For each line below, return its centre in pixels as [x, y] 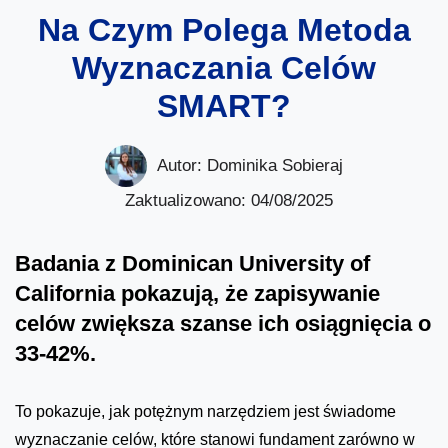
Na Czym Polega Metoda [224, 29]
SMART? [224, 105]
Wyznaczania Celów [224, 67]
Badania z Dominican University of [192, 263]
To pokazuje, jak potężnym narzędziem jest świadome [205, 411]
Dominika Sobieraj [275, 165]
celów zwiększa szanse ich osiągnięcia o [223, 323]
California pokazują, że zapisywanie [197, 293]
